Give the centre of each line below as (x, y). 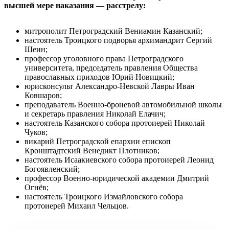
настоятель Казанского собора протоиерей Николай (115, 123)
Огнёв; (37, 187)
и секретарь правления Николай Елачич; (95, 113)
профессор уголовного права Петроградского (104, 58)
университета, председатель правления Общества (111, 67)
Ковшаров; (43, 95)
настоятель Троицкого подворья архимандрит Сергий (118, 40)
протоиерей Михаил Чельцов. (77, 205)
